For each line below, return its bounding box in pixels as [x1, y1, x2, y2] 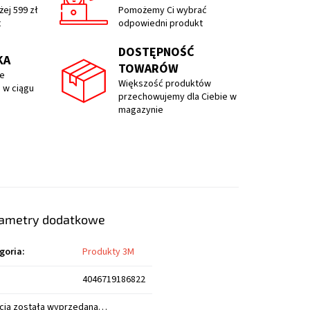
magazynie [118, 103, 163, 118]
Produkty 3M [82, 245, 135, 259]
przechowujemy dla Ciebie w [118, 90, 237, 104]
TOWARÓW [118, 60, 179, 78]
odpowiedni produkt [118, 17, 203, 31]
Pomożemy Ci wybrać [118, 3, 207, 18]
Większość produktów [118, 77, 211, 91]
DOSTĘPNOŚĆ [118, 44, 194, 62]
